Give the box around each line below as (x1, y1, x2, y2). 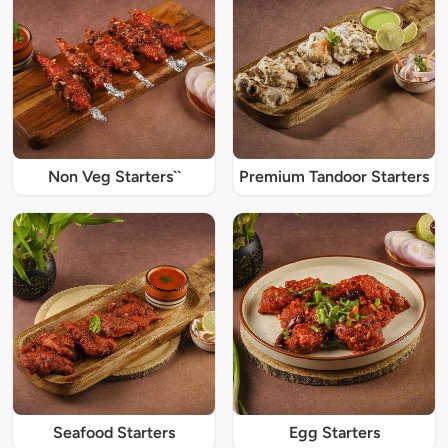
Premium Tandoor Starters (239, 167, 429, 187)
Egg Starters (288, 423, 380, 443)
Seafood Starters (53, 423, 175, 443)
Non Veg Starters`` (47, 167, 181, 187)
